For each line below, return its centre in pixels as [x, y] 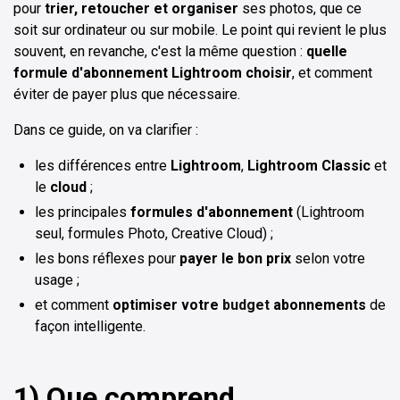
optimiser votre [167, 305]
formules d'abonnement [212, 212]
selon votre [328, 259]
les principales [83, 212]
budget [246, 305]
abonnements [318, 305]
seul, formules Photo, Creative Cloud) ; [154, 234]
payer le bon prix [235, 259]
